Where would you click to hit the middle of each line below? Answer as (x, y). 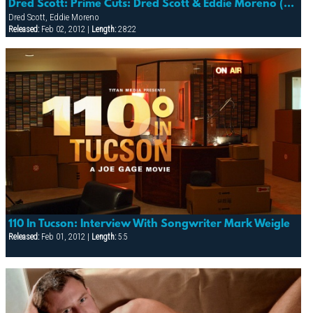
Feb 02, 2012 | (65, 29)
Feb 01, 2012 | (65, 236)
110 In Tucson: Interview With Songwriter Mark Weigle (149, 224)
